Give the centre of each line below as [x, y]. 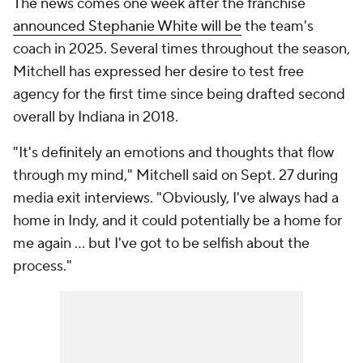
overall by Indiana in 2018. [97, 117]
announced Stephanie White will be [127, 26]
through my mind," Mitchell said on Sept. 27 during [175, 175]
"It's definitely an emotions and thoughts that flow [173, 153]
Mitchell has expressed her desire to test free [158, 72]
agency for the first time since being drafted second [179, 94]
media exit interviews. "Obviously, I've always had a [176, 198]
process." [43, 266]
